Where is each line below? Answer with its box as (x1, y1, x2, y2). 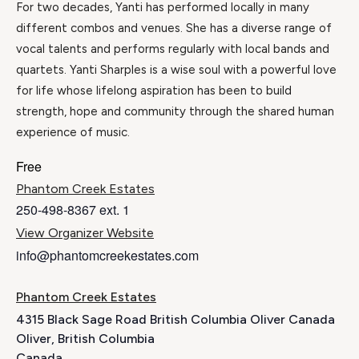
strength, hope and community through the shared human (16, 104, 334, 119)
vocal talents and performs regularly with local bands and (16, 42, 329, 57)
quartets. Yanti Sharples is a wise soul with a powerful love (16, 63, 337, 78)
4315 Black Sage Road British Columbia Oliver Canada (16, 312, 335, 328)
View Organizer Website (16, 225, 154, 241)
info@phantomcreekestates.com (16, 246, 199, 265)
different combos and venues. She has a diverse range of (16, 21, 332, 36)
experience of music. (16, 125, 130, 140)
